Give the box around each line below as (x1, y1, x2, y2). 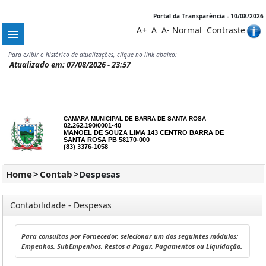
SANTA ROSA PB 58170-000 (64, 136, 150, 143)
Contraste (207, 24, 245, 36)
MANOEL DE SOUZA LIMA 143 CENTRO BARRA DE (64, 129, 224, 136)
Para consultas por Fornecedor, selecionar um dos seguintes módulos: (21, 232, 238, 240)
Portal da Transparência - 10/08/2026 (153, 12, 264, 20)
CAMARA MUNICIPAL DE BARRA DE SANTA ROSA (64, 115, 207, 122)
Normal (172, 24, 202, 36)
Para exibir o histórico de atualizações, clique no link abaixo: (8, 50, 177, 59)
